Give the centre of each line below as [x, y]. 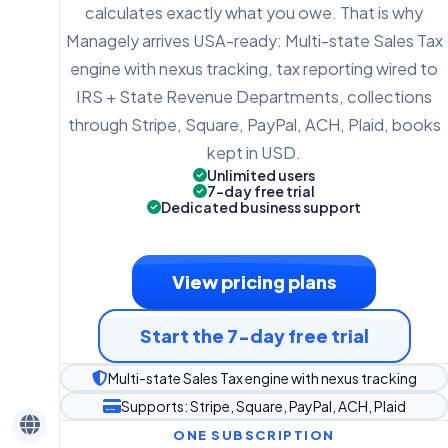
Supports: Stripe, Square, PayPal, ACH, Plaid [263, 405]
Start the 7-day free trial [254, 335]
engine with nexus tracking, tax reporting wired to [254, 68]
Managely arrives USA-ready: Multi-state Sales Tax [254, 40]
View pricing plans [254, 281]
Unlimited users [261, 174]
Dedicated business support [261, 206]
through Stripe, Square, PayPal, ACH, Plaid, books [254, 124]
